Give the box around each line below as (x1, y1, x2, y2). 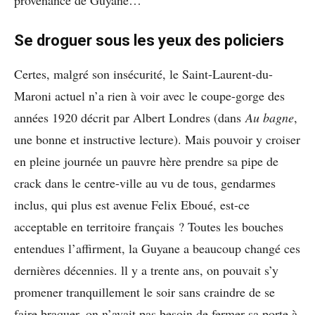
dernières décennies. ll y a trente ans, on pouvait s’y (14, 261, 278, 278)
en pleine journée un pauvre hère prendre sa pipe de (14, 152, 278, 169)
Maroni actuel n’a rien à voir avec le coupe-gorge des (14, 86, 285, 104)
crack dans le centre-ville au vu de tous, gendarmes (14, 174, 276, 191)
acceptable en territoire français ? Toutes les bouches (14, 217, 283, 235)
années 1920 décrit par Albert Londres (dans (14, 108, 245, 126)
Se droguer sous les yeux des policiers (14, 31, 284, 49)
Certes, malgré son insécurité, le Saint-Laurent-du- (14, 65, 273, 82)
